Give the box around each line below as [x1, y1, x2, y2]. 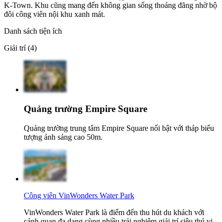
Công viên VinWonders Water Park [24, 191, 134, 200]
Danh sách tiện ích [4, 27, 62, 36]
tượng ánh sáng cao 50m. [24, 132, 103, 141]
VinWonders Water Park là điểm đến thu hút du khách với [24, 208, 204, 217]
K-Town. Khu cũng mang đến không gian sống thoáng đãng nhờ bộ [4, 1, 217, 10]
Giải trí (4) [4, 44, 37, 53]
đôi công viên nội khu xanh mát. [4, 10, 105, 19]
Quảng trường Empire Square [24, 104, 147, 114]
